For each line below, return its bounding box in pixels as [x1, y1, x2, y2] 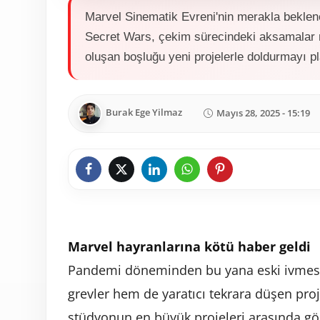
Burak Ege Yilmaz [106, 106, 182, 119]
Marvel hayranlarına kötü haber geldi [68, 237, 311, 255]
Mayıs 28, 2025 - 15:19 [216, 106, 310, 120]
